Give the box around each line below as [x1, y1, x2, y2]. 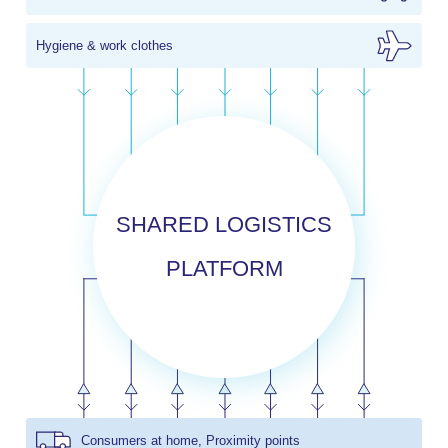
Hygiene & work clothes [36, 37, 173, 53]
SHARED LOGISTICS [116, 212, 332, 237]
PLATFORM [165, 256, 283, 281]
